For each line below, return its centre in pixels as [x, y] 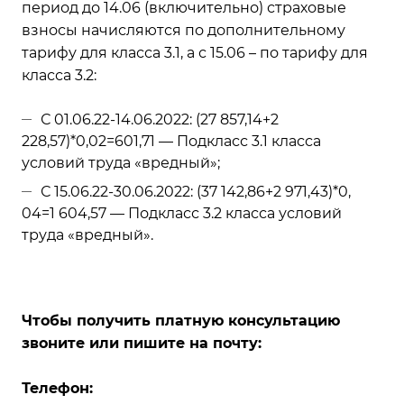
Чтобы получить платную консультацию [181, 320]
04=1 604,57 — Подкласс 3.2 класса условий [182, 213]
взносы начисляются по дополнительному [184, 30]
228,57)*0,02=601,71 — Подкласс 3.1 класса [171, 141]
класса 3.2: [59, 75]
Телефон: [57, 388]
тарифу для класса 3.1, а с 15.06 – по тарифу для [195, 52]
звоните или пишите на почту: [142, 343]
